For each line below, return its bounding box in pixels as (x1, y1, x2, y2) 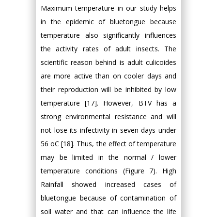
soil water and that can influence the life (41, 206, 176, 216)
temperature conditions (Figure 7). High (41, 166, 176, 175)
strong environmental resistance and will (41, 111, 176, 121)
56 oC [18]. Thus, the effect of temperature (41, 139, 176, 148)
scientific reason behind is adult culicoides (41, 57, 176, 67)
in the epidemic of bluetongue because (41, 16, 176, 26)
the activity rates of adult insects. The (41, 44, 176, 53)
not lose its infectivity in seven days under (41, 125, 176, 135)
